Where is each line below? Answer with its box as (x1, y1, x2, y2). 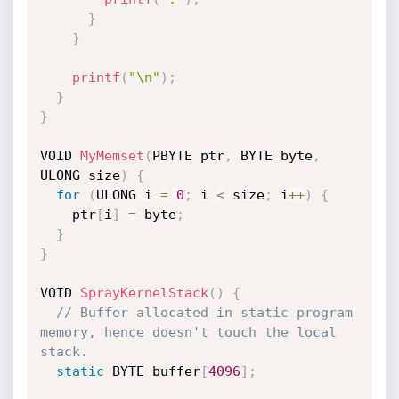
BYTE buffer (103, 363, 200, 379)
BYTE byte (232, 148, 313, 164)
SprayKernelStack (79, 285, 208, 301)
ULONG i (95, 187, 160, 203)
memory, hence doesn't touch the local (39, 324, 337, 340)
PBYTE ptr (151, 148, 224, 164)
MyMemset (79, 148, 144, 164)
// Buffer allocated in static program (55, 305, 353, 321)
